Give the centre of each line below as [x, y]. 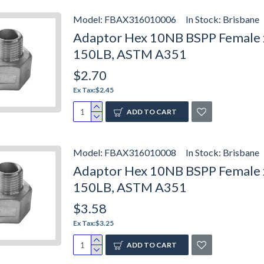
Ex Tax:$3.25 [93, 223]
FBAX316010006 [140, 19]
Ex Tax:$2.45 [93, 90]
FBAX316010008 [140, 152]
